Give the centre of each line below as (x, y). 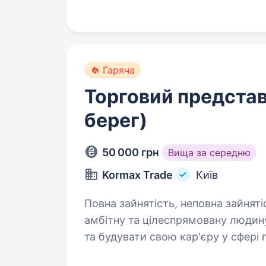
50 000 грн (131, 152)
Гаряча (119, 70)
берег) (116, 120)
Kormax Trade (137, 175)
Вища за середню (209, 153)
